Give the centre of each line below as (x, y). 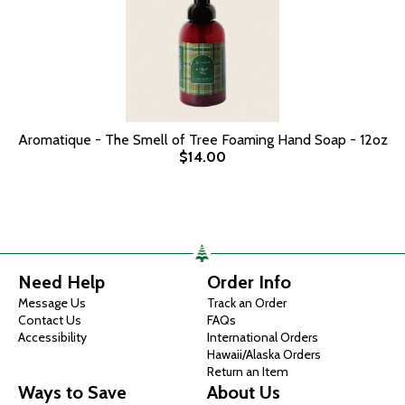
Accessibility (52, 337)
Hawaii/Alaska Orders (264, 354)
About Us (244, 392)
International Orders (263, 337)
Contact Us (50, 320)
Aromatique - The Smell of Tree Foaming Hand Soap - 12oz (202, 140)
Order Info (249, 282)
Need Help (61, 282)
